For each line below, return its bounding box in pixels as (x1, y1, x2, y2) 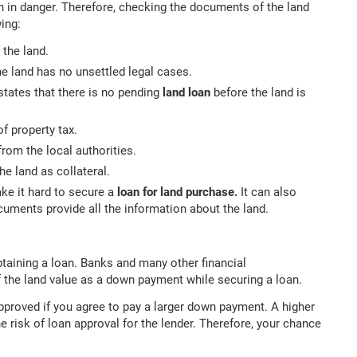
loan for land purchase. (117, 185, 241, 200)
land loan (163, 85, 214, 100)
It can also (241, 185, 296, 200)
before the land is (214, 85, 306, 100)
